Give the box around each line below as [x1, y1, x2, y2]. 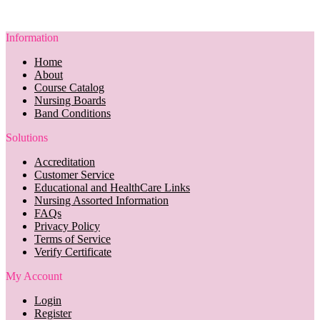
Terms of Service [34, 232, 111, 245]
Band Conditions [34, 106, 111, 119]
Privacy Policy [34, 219, 100, 232]
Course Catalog [34, 81, 104, 94]
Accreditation [34, 155, 95, 168]
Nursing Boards [34, 94, 106, 106]
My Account [6, 269, 62, 282]
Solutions [6, 131, 48, 144]
